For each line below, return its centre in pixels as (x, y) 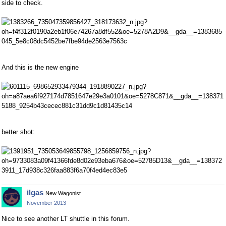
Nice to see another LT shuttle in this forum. (66, 218)
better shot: (18, 132)
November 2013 (46, 203)
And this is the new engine (40, 67)
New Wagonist (63, 193)
